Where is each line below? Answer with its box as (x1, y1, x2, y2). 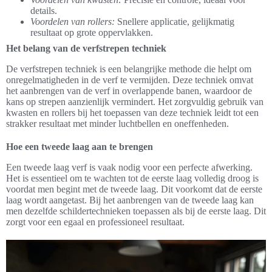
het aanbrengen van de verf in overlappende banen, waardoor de (6, 86, 252, 97)
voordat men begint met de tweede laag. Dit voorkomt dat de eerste (6, 184, 262, 195)
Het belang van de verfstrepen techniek (6, 43, 166, 54)
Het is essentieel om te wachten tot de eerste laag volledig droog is (6, 173, 259, 184)
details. (30, 5, 57, 16)
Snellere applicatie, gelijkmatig (115, 16, 234, 27)
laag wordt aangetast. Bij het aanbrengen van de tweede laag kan (6, 195, 254, 206)
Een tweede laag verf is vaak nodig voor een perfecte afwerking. (6, 162, 253, 173)
